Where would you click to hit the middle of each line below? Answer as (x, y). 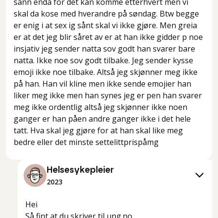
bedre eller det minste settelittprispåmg (86, 142)
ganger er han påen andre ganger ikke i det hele (102, 119)
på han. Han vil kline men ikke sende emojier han (102, 84)
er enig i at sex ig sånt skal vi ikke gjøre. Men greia (105, 26)
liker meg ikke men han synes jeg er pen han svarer (108, 96)
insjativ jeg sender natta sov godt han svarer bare (104, 49)
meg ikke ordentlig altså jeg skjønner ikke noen (100, 107)
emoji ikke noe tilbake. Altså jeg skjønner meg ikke (106, 72)
